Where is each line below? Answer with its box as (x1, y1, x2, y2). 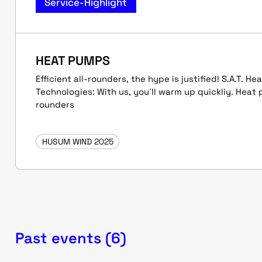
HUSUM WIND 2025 (42, 136, 113, 147)
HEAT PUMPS (36, 52, 110, 68)
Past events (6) (15, 229, 126, 247)
